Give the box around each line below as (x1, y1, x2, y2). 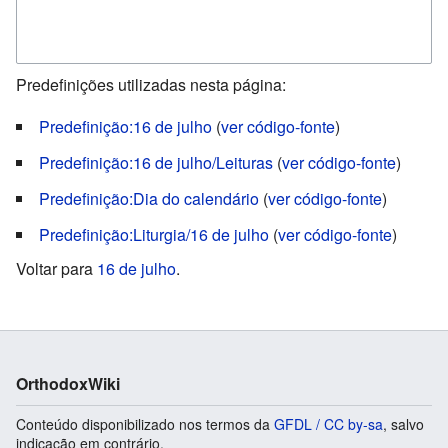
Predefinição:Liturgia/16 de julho (39, 223, 269, 247)
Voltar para (16, 257, 97, 281)
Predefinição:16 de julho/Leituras (39, 151, 273, 175)
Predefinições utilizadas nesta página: (16, 73, 286, 97)
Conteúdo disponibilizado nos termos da (16, 414, 274, 435)
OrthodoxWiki (16, 372, 120, 396)
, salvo (383, 414, 424, 435)
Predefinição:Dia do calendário (39, 187, 259, 211)
